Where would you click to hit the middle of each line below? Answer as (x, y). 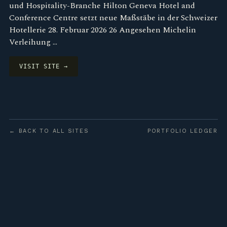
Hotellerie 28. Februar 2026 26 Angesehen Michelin (103, 30)
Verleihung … (33, 42)
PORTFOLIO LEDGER (182, 131)
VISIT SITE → (44, 66)
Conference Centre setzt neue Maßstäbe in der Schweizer (113, 18)
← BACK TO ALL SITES (49, 131)
